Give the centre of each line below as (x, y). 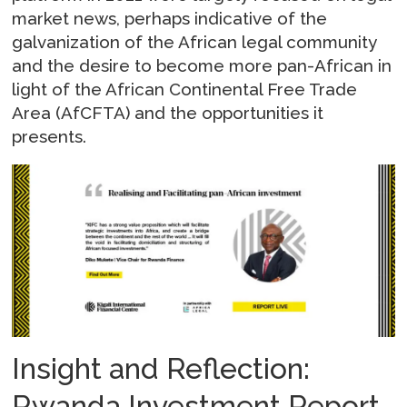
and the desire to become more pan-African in (202, 66)
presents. (50, 137)
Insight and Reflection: (161, 368)
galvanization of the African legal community (194, 42)
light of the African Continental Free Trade (185, 89)
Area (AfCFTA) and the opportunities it (168, 113)
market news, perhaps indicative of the (170, 19)
